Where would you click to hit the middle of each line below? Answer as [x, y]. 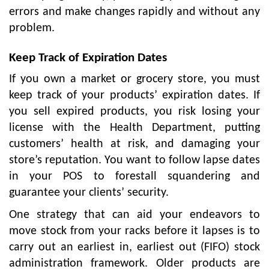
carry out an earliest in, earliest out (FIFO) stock [134, 247]
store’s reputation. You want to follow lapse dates [134, 160]
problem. [32, 28]
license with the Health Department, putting [134, 128]
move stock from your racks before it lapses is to [134, 231]
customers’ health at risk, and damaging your [134, 144]
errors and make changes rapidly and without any [134, 12]
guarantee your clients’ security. [89, 192]
